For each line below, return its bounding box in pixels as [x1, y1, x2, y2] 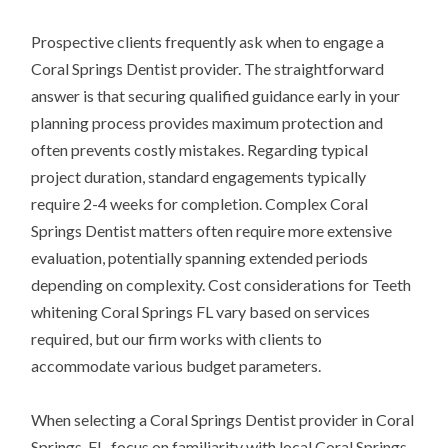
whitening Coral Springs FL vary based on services [31, 301, 371, 321]
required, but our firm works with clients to [31, 328, 323, 348]
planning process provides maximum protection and [31, 112, 384, 132]
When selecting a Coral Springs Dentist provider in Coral [31, 409, 415, 429]
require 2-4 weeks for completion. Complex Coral [31, 193, 369, 213]
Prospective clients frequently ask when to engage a [31, 31, 385, 51]
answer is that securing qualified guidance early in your [31, 85, 401, 105]
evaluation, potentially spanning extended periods [31, 247, 369, 267]
